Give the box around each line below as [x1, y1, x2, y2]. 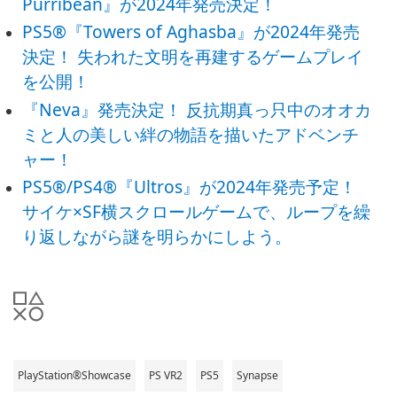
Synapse [237, 367, 278, 383]
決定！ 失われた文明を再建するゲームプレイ [22, 44, 364, 69]
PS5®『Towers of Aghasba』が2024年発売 [22, 19, 361, 44]
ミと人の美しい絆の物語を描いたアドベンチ [22, 121, 360, 146]
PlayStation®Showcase [18, 367, 131, 383]
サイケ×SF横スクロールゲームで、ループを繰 [22, 198, 371, 223]
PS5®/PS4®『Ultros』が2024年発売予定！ [22, 174, 357, 198]
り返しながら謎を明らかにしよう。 [22, 223, 292, 248]
